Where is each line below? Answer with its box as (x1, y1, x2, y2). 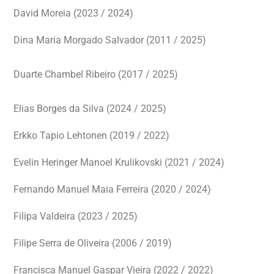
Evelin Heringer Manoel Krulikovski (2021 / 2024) (13, 157, 224, 168)
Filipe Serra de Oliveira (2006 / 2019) (13, 237, 172, 249)
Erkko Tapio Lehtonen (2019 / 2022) (13, 130, 169, 141)
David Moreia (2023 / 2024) (13, 7, 133, 19)
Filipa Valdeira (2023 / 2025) (13, 210, 138, 222)
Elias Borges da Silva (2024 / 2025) (13, 103, 166, 114)
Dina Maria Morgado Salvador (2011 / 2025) (13, 34, 206, 46)
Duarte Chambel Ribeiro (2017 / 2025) (13, 68, 178, 80)
